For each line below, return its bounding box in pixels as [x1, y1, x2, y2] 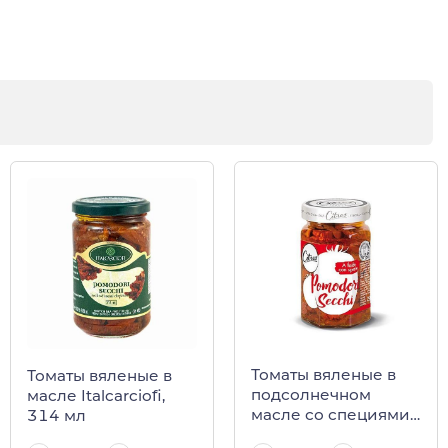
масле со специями [251, 405, 410, 425]
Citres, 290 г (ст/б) [251, 425, 391, 445]
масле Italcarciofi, [27, 385, 165, 405]
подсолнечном [251, 385, 371, 405]
